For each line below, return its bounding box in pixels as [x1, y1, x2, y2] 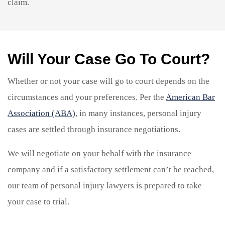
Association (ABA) [8, 108, 75, 118]
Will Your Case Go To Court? [8, 50, 210, 67]
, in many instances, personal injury [75, 108, 201, 118]
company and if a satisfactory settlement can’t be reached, [8, 164, 214, 174]
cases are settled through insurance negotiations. [8, 124, 180, 134]
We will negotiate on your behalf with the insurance [8, 148, 191, 158]
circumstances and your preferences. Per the [8, 92, 166, 102]
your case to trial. [8, 196, 69, 206]
